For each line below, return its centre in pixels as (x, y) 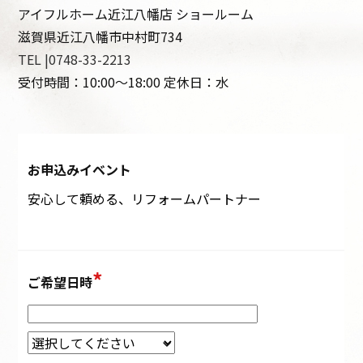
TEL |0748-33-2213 (75, 60)
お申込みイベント (80, 170)
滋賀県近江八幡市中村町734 (100, 37)
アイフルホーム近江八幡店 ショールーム (136, 14)
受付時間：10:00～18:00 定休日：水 (124, 82)
